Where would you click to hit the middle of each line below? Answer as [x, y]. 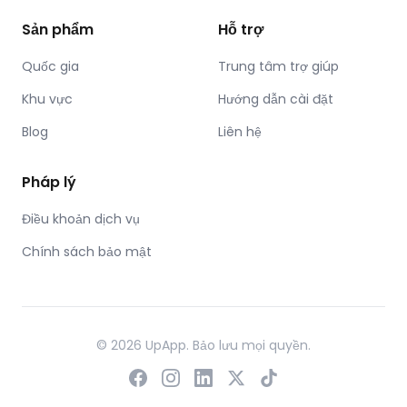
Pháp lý [49, 182]
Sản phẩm [58, 30]
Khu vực [47, 99]
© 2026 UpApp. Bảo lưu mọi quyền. [203, 345]
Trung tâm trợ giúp [278, 66]
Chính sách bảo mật [87, 252]
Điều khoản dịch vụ [81, 219]
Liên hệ [240, 132]
